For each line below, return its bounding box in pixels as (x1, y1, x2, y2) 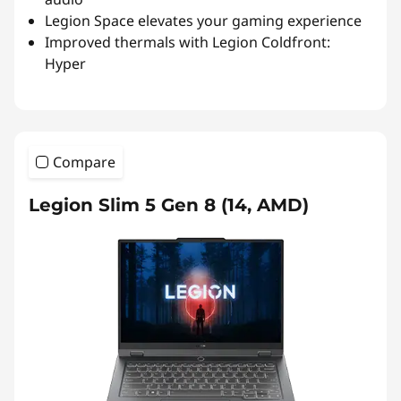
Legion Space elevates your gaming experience (45, 11, 362, 31)
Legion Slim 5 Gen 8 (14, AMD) (29, 194, 309, 217)
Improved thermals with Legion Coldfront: (45, 32, 330, 53)
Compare (53, 152, 115, 173)
